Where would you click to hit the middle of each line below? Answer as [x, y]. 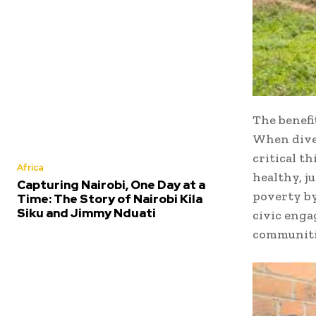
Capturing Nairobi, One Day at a [111, 185]
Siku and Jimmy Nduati [86, 213]
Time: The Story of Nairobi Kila [110, 199]
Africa [30, 168]
